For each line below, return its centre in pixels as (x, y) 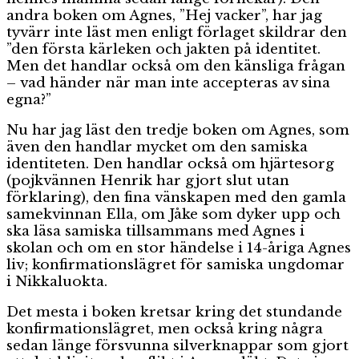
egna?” (29, 100)
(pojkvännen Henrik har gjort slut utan (148, 181)
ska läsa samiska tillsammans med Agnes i (155, 232)
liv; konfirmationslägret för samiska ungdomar (175, 265)
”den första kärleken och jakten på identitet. (163, 50)
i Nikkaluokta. (57, 282)
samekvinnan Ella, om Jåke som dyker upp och (173, 215)
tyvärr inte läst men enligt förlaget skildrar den (177, 33)
